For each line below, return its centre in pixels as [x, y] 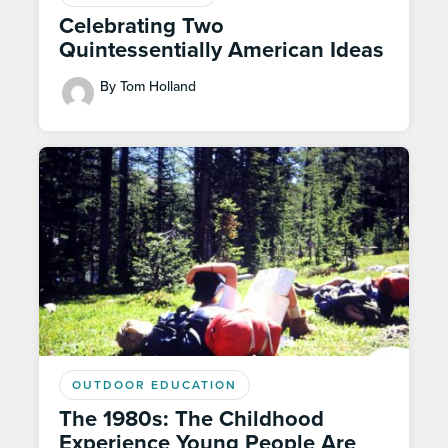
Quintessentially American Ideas [221, 49]
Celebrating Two [141, 25]
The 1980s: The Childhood [191, 419]
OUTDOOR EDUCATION [154, 385]
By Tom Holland [148, 86]
